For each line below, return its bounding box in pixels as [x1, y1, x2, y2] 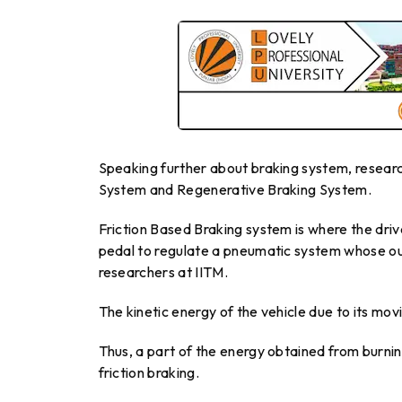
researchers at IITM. [98, 263, 228, 282]
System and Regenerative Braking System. [98, 180, 371, 199]
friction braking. [98, 363, 199, 382]
